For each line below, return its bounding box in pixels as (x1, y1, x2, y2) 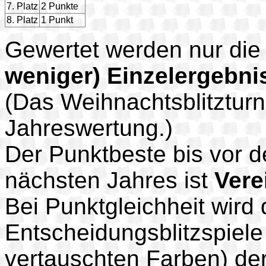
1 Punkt (41, 15, 73, 26)
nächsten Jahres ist (5, 167, 214, 194)
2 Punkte (41, 1, 78, 12)
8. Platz (7, 15, 38, 26)
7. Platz (7, 1, 38, 12)
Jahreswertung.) (5, 115, 173, 141)
